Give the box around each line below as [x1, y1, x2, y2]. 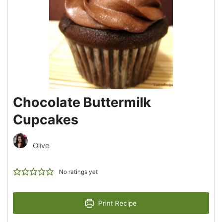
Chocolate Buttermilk [13, 94, 151, 111]
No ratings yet [58, 167, 98, 175]
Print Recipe [96, 199, 137, 207]
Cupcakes [13, 111, 78, 128]
